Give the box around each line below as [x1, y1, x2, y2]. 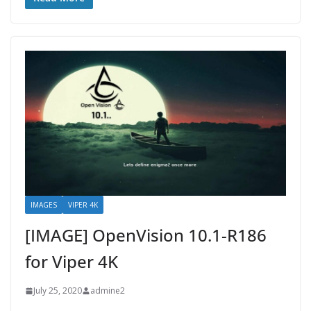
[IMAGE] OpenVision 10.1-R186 [25, 224, 267, 247]
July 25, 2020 [33, 285, 82, 297]
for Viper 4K [25, 250, 118, 274]
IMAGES [31, 200, 57, 210]
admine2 [90, 285, 125, 297]
